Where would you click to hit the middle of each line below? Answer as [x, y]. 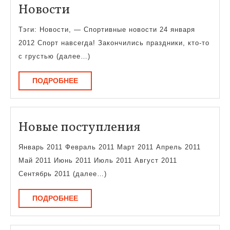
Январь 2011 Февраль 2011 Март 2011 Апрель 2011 [110, 147]
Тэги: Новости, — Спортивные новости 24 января [107, 30]
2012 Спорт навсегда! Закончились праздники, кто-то [114, 43]
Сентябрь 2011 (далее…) [63, 174]
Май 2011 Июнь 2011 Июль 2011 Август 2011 [98, 161]
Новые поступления [79, 128]
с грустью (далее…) [54, 56]
